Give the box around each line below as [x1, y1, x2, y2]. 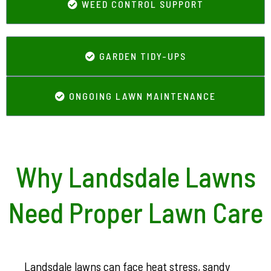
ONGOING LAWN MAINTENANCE [69, 90, 216, 102]
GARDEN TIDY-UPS [99, 50, 186, 62]
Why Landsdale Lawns [15, 160, 256, 193]
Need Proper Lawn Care [8, 195, 263, 229]
